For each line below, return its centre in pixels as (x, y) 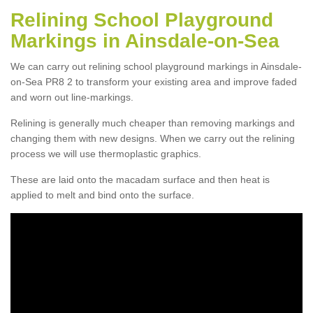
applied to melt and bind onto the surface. (102, 195)
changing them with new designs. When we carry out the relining (153, 138)
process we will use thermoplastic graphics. (106, 153)
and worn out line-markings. (72, 97)
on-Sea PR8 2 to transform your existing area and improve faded (154, 81)
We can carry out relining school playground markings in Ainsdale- (156, 66)
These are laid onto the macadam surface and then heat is (140, 179)
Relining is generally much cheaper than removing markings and (153, 123)
